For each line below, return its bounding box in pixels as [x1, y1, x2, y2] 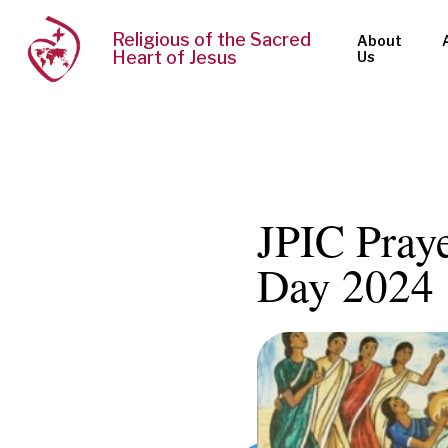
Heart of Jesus [112, 47, 238, 69]
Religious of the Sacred [112, 29, 312, 51]
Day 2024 [256, 255, 434, 315]
